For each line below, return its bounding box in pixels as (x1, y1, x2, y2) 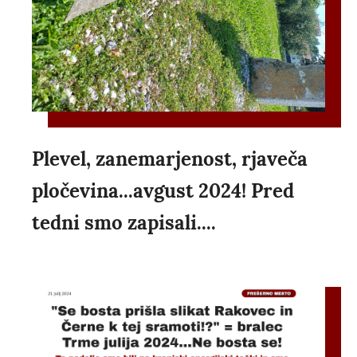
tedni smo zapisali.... (32, 210, 216, 235)
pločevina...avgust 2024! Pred (32, 178, 294, 203)
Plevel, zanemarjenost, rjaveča (32, 146, 308, 171)
